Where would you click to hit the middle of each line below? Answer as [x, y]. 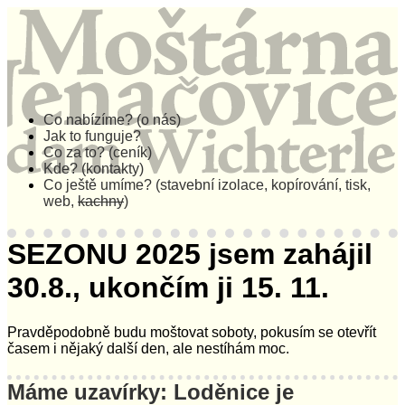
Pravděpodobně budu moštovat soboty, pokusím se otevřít [192, 332]
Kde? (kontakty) [94, 169]
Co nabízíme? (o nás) [112, 120]
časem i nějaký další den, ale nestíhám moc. [148, 348]
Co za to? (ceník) [98, 152]
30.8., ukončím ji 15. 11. [168, 288]
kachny [101, 201]
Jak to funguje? [92, 136]
